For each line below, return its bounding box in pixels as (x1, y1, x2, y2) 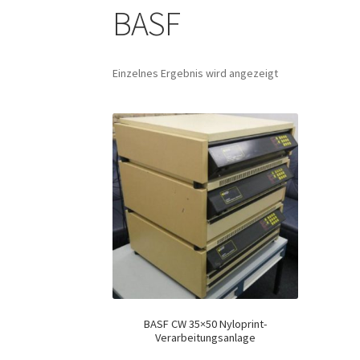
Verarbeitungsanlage (155, 329, 256, 345)
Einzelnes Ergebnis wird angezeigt (112, 65, 279, 80)
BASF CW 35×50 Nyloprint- (144, 316, 268, 331)
